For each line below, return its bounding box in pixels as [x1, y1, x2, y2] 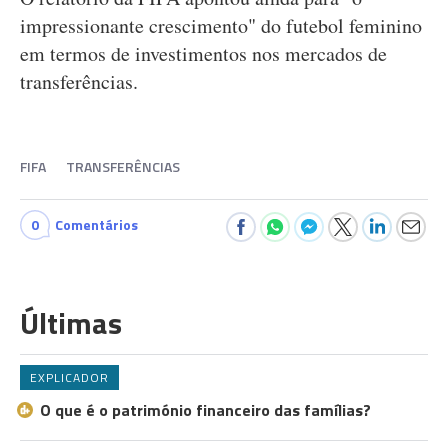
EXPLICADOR [30, 368, 109, 387]
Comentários [55, 214, 138, 235]
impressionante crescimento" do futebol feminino [20, 12, 422, 39]
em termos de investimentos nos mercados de [20, 40, 387, 67]
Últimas [20, 300, 122, 346]
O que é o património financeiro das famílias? [40, 398, 371, 422]
